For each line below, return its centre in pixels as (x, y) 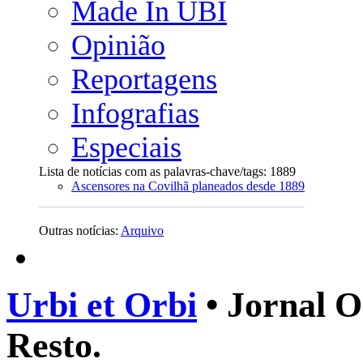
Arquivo (142, 231)
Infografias (135, 113)
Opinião (118, 45)
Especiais (126, 147)
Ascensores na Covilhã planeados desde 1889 (188, 186)
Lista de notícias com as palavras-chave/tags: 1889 (167, 171)
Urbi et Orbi (102, 305)
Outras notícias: (80, 231)
